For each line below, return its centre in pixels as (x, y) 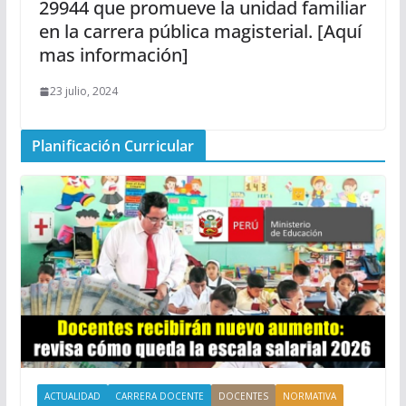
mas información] (113, 55)
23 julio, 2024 (83, 91)
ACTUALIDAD (72, 396)
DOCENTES (243, 396)
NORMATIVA (309, 396)
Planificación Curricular (113, 146)
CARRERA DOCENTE (159, 396)
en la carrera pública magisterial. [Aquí (200, 31)
